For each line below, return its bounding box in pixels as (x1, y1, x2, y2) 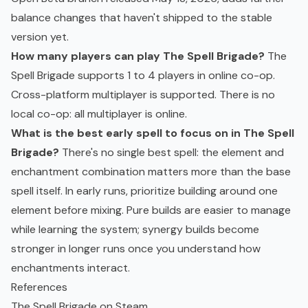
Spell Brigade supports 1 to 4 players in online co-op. (11, 68, 275, 83)
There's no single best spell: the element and (59, 145, 284, 160)
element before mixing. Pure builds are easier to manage (11, 203, 291, 218)
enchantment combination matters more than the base (11, 164, 291, 179)
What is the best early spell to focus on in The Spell (11, 126, 294, 141)
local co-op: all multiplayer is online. (11, 107, 187, 122)
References (11, 280, 67, 295)
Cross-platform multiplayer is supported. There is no (11, 87, 275, 102)
